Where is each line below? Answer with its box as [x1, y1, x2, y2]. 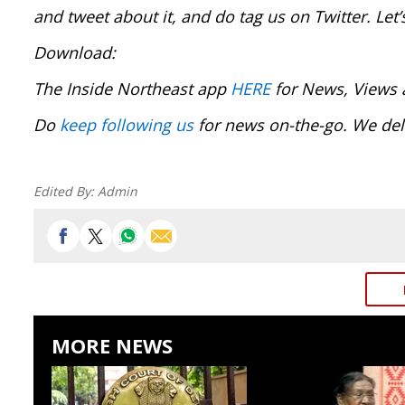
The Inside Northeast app [33, 78, 231, 99]
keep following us [60, 114, 193, 136]
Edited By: [33, 183, 98, 200]
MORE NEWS [52, 332, 173, 359]
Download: [33, 42, 116, 63]
